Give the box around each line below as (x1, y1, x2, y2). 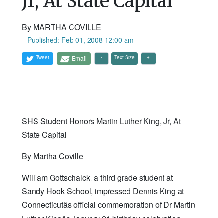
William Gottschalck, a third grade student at (22, 172, 173, 183)
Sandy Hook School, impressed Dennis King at (22, 185, 184, 197)
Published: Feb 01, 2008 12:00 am (27, 35, 134, 45)
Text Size (114, 54, 135, 61)
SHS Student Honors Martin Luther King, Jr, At (22, 115, 181, 127)
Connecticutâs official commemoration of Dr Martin (22, 199, 195, 211)
